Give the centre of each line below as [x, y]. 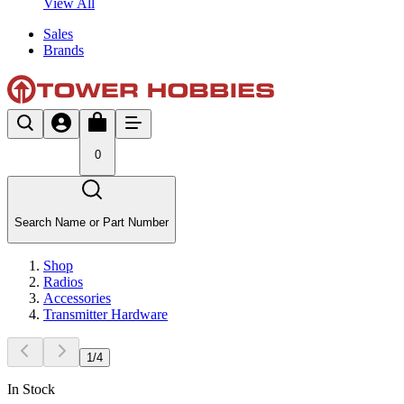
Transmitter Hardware [106, 314]
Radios [63, 281]
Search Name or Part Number [92, 222]
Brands [64, 50]
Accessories [77, 298]
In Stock [31, 389]
